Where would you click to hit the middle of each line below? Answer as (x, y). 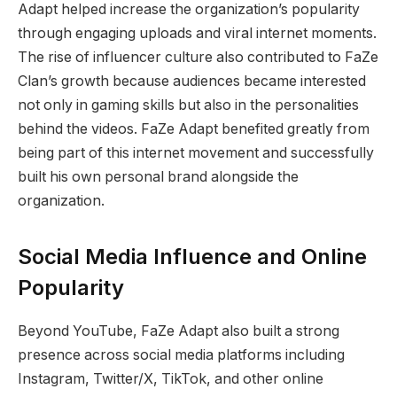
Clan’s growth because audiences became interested (192, 81)
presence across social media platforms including (181, 354)
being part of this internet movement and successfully (196, 152)
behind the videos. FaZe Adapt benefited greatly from (194, 128)
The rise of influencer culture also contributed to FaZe (198, 57)
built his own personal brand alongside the (158, 176)
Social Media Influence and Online (192, 256)
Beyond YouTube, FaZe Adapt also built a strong (179, 331)
